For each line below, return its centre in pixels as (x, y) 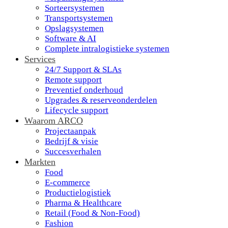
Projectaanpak (70, 131)
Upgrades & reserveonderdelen (101, 100)
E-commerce (67, 182)
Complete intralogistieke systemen (107, 49)
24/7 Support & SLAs (83, 69)
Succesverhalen (73, 151)
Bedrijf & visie (72, 141)
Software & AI (70, 38)
